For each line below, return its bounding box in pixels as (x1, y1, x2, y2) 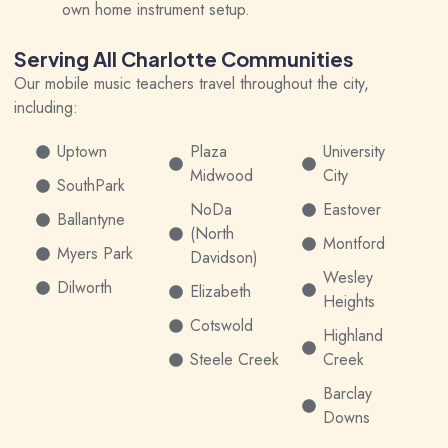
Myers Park (56, 242, 133, 265)
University (323, 140, 386, 163)
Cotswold (189, 314, 253, 337)
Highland (323, 324, 384, 347)
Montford (323, 232, 386, 255)
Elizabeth (189, 280, 251, 303)
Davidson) (189, 246, 258, 269)
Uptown (56, 140, 107, 163)
